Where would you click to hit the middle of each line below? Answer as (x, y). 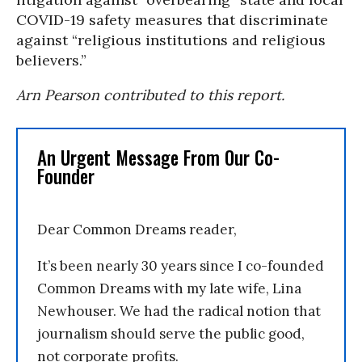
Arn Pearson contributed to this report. (150, 95)
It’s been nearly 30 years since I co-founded (181, 266)
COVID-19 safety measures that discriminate (172, 20)
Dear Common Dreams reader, (137, 229)
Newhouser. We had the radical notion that (179, 311)
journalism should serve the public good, (171, 334)
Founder (66, 176)
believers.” (51, 60)
